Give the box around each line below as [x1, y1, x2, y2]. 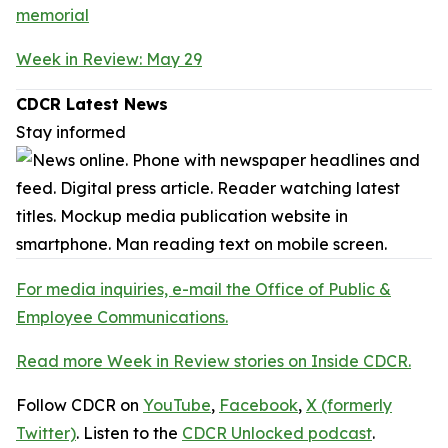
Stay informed [16, 122, 126, 143]
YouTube [143, 395, 211, 416]
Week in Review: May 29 [16, 49, 202, 70]
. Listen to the [76, 423, 182, 444]
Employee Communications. [16, 307, 228, 328]
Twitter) [16, 423, 76, 444]
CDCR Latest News [16, 94, 168, 115]
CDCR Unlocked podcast [182, 423, 372, 444]
